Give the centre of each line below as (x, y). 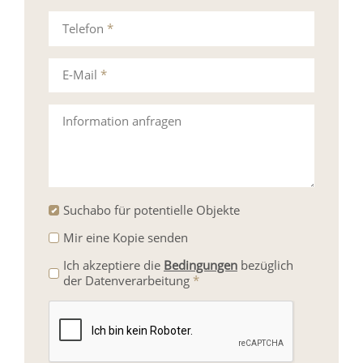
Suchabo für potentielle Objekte (151, 210)
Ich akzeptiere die (113, 265)
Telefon (85, 28)
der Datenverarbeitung (128, 281)
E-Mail (81, 75)
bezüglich (265, 265)
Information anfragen (122, 121)
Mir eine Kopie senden (125, 238)
